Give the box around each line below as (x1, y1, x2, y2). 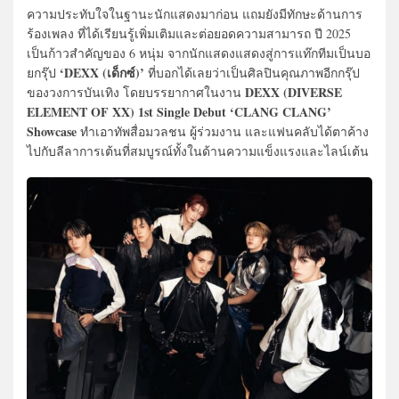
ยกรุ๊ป (27, 64, 56, 82)
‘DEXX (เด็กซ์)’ (56, 63, 144, 83)
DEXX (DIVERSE (245, 83, 342, 102)
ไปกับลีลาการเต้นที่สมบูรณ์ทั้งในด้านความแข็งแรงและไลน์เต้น (27, 142, 369, 160)
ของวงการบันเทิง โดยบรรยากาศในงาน (27, 84, 245, 102)
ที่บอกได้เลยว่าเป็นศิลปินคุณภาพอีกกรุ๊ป (144, 64, 360, 82)
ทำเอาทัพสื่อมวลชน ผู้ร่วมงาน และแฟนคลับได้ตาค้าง (77, 123, 369, 141)
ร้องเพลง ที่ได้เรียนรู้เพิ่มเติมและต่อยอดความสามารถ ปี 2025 (27, 25, 351, 43)
